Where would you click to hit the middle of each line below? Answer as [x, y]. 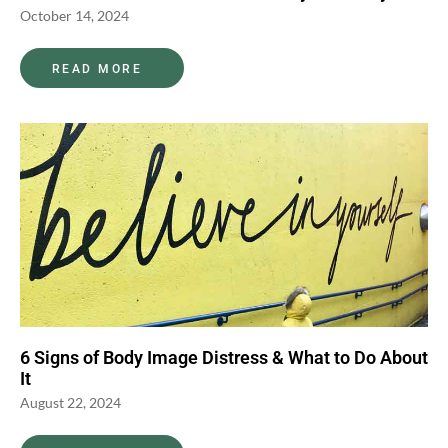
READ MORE [97, 68]
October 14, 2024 [74, 15]
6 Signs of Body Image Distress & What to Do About [224, 357]
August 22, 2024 [70, 402]
